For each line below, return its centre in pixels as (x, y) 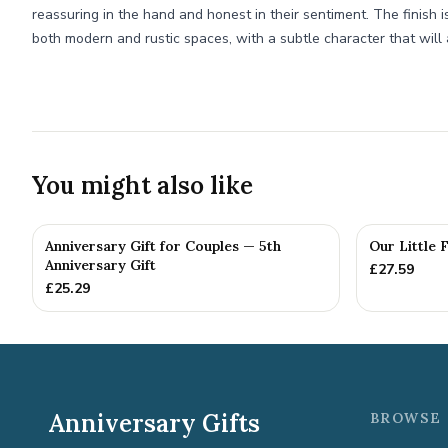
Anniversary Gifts (154, 423)
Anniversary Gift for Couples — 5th (163, 246)
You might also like (142, 185)
